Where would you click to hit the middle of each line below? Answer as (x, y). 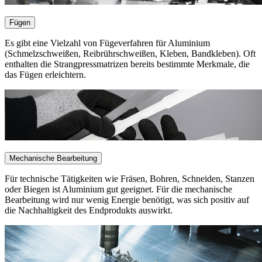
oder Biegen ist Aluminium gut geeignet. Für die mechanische (118, 189)
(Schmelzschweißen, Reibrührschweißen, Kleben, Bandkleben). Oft (130, 53)
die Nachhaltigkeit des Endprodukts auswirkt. (90, 210)
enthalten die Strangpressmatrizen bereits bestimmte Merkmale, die (127, 64)
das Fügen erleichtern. (46, 74)
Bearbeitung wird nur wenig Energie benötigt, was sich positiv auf (127, 200)
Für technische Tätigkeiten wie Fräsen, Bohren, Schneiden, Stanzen (130, 179)
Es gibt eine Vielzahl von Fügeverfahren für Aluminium (107, 43)
